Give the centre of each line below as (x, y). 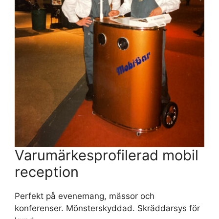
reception (47, 172)
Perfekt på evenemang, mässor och (85, 196)
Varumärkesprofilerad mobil (107, 155)
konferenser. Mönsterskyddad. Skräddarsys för (107, 208)
